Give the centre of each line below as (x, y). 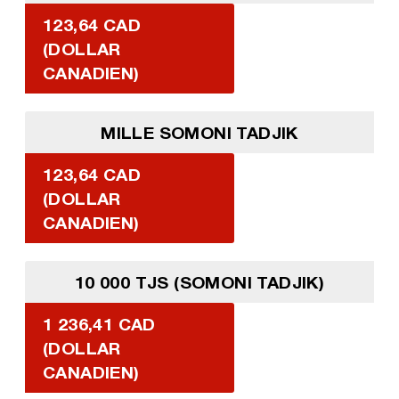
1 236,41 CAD (99, 323)
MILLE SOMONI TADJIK (199, 132)
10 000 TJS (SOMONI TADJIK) (199, 281)
